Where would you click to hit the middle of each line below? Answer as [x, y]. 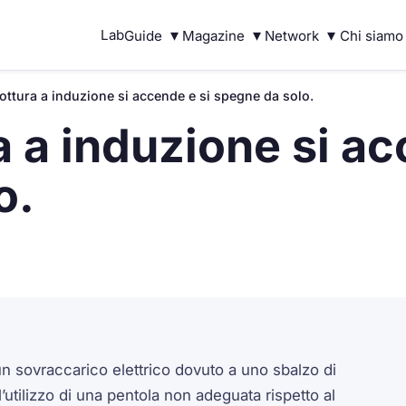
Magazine [213, 35]
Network [292, 35]
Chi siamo [371, 35]
